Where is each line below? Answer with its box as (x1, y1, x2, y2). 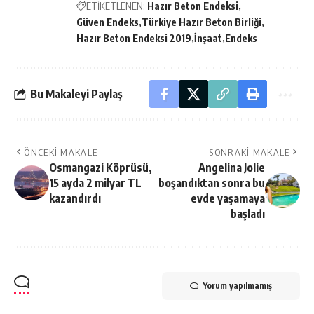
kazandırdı (49, 191, 101, 206)
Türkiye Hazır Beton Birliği (142, 16, 261, 29)
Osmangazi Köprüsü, (49, 161, 152, 175)
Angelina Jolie (198, 161, 265, 175)
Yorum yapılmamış (203, 280, 272, 292)
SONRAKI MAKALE (209, 146, 290, 158)
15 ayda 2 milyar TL (49, 176, 142, 191)
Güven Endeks (76, 16, 139, 29)
